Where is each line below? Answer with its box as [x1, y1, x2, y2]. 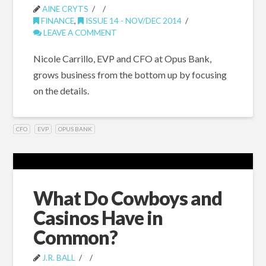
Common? [33, 226, 118, 249]
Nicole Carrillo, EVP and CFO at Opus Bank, [33, 53, 211, 65]
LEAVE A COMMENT [41, 27, 117, 38]
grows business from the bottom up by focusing [33, 69, 227, 81]
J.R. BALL [42, 252, 75, 263]
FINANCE [39, 15, 74, 26]
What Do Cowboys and [33, 186, 222, 210]
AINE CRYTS [42, 4, 88, 14]
